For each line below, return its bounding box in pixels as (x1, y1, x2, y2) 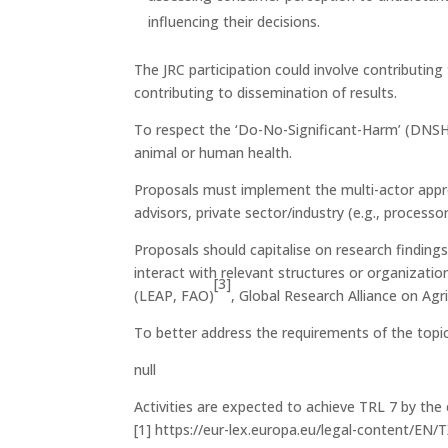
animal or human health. (134, 142, 293, 162)
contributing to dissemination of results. (134, 82, 398, 102)
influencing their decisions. (148, 11, 321, 31)
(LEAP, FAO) (134, 285, 215, 305)
